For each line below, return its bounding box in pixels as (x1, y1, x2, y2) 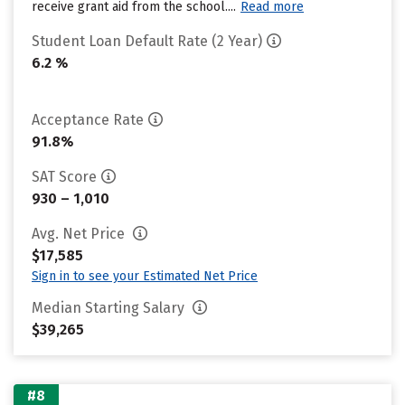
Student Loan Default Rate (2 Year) (32, 33, 262, 50)
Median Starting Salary (32, 299, 188, 316)
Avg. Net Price (32, 225, 128, 242)
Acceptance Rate (32, 111, 144, 128)
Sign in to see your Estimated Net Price (32, 268, 258, 284)
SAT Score (32, 168, 97, 185)
